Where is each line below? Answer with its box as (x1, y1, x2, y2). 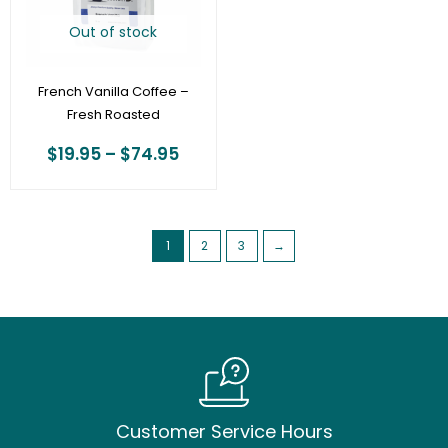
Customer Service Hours (115, 419, 333, 444)
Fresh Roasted (66, 104, 160, 124)
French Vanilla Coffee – (37, 81, 189, 101)
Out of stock (69, 22, 158, 43)
